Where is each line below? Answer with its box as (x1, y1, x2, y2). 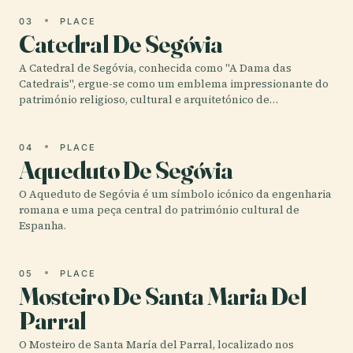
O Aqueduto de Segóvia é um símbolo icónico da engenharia (19, 186, 332, 202)
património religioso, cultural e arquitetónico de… (19, 91, 278, 107)
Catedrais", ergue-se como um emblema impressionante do (19, 76, 329, 91)
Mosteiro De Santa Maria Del (19, 280, 307, 311)
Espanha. (19, 217, 66, 233)
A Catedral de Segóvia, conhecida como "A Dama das (19, 60, 292, 76)
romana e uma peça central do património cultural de (19, 202, 299, 217)
